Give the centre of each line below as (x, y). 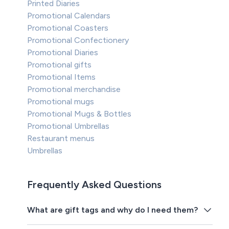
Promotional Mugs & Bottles (79, 114)
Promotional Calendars (69, 16)
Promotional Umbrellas (68, 126)
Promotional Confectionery (78, 40)
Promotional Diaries (63, 53)
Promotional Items (62, 77)
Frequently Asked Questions (95, 185)
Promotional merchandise (74, 89)
